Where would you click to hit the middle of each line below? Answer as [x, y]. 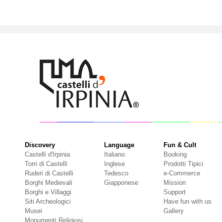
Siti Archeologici [48, 201]
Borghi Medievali [49, 182]
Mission [175, 182]
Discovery [40, 145]
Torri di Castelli [46, 164]
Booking [175, 154]
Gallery [174, 211]
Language [119, 145]
